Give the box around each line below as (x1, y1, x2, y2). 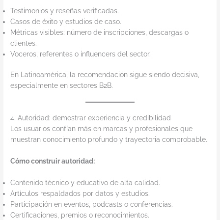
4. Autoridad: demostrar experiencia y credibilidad (10, 113, 171, 122)
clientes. (10, 39, 37, 47)
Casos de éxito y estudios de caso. (10, 17, 122, 26)
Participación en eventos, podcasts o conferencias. (10, 200, 173, 208)
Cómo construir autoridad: (10, 157, 95, 165)
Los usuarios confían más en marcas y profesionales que (10, 124, 193, 133)
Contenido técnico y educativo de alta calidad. (10, 178, 161, 187)
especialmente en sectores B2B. (10, 82, 113, 90)
